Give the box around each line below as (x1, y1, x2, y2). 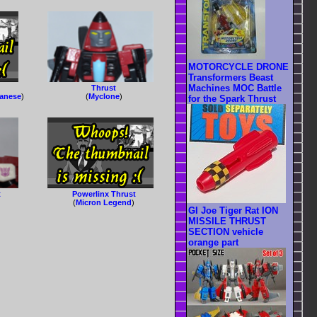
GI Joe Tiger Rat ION (188, 205, 278, 217)
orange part (188, 237, 238, 248)
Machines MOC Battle (188, 83, 282, 94)
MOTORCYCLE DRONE (188, 62, 289, 73)
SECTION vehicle (188, 226, 263, 238)
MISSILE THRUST (188, 216, 266, 227)
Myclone (88, 92, 120, 101)
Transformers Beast (188, 72, 273, 83)
